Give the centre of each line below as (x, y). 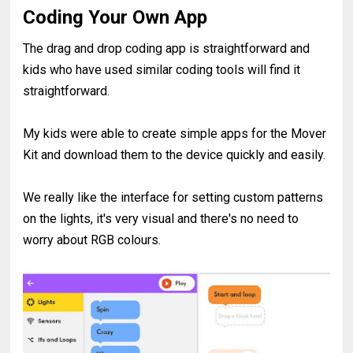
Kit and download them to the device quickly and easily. (176, 155)
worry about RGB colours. (92, 240)
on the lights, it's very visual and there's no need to (161, 219)
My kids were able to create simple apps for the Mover (175, 134)
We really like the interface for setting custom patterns (173, 198)
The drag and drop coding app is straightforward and (167, 49)
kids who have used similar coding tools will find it (162, 70)
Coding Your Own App (115, 18)
